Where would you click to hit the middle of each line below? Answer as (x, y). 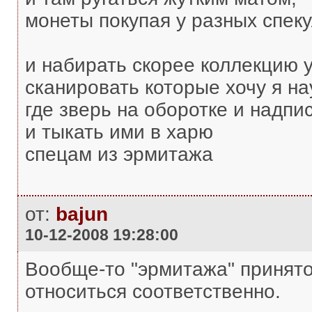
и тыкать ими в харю (119, 132)
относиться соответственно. (153, 291)
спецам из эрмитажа (119, 154)
